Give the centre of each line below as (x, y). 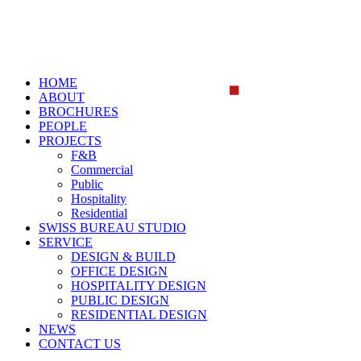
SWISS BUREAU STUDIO (112, 228)
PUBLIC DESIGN (120, 300)
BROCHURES (79, 112)
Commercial (102, 170)
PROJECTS (70, 141)
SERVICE (66, 242)
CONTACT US (80, 344)
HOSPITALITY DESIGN (139, 286)
